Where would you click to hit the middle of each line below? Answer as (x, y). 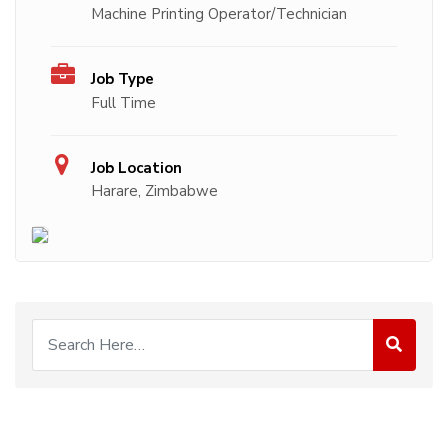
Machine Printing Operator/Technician (219, 14)
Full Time (123, 103)
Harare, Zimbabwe (154, 191)
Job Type (122, 79)
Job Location (136, 168)
